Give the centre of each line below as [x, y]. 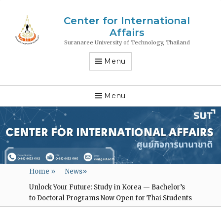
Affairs [127, 33]
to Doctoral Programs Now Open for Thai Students [110, 198]
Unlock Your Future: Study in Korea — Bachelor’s [107, 187]
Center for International [127, 21]
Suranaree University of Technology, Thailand [127, 43]
